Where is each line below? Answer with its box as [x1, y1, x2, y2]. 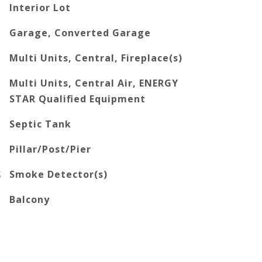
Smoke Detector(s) [9, 168, 108, 181]
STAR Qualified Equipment [9, 92, 146, 105]
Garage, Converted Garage [9, 26, 151, 39]
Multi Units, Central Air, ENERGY [9, 77, 179, 89]
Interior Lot [9, 1, 71, 14]
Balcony [9, 193, 50, 206]
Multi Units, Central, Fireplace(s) [9, 51, 183, 64]
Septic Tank [9, 118, 72, 130]
